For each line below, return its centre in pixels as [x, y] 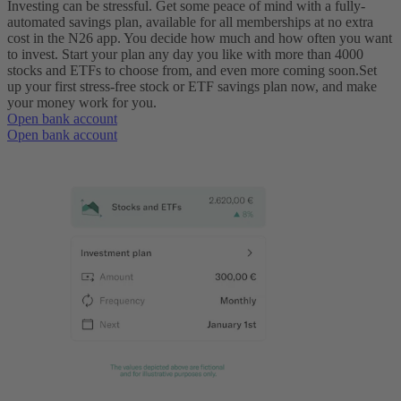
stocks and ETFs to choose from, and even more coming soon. [183, 70]
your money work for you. [82, 102]
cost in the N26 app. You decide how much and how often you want [200, 38]
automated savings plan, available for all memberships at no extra [190, 21]
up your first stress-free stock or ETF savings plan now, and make [192, 86]
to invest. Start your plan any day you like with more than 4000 [185, 54]
